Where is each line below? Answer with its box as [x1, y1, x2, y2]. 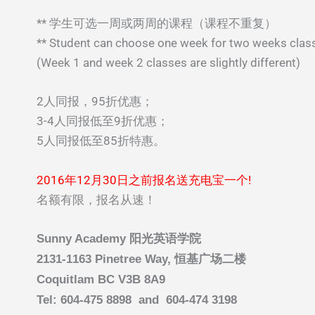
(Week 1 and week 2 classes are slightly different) [37, 56, 300, 70]
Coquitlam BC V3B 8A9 [37, 272, 165, 286]
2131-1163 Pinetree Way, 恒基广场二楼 [37, 252, 246, 266]
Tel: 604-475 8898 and [37, 292, 166, 307]
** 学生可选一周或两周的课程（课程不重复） [37, 16, 276, 31]
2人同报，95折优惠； [37, 94, 153, 109]
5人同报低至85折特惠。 [37, 134, 165, 148]
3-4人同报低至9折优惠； [37, 114, 169, 129]
